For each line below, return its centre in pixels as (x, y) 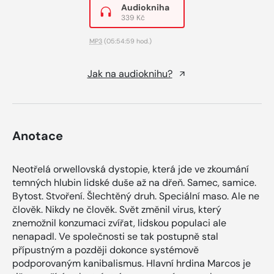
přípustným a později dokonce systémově (106, 250)
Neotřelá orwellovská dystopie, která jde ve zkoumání (131, 169)
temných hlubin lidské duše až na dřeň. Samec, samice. (134, 182)
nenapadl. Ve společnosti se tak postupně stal (115, 236)
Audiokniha (145, 7)
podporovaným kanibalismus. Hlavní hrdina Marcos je (131, 263)
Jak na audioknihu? (130, 73)
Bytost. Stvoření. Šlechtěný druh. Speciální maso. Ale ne (136, 196)
